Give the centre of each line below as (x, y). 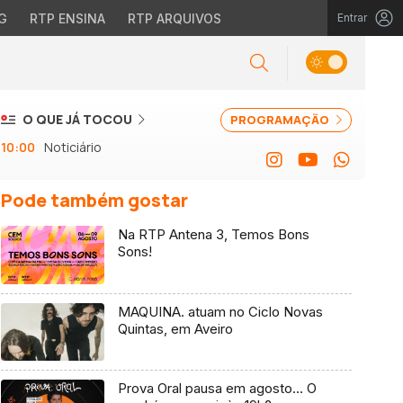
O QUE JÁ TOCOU (77, 119)
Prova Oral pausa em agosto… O (217, 389)
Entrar (352, 18)
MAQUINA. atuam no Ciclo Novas (220, 311)
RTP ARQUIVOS (174, 18)
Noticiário (73, 147)
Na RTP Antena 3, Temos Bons (213, 234)
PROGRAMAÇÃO (281, 120)
